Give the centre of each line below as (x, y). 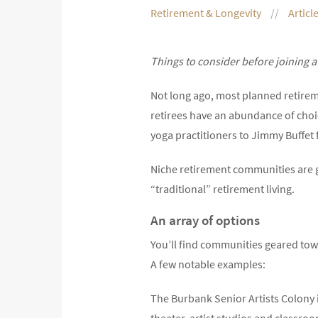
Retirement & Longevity (207, 12)
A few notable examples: (208, 264)
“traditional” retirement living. (223, 188)
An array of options (205, 220)
